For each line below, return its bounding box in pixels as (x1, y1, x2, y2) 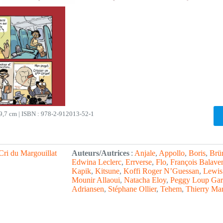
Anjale (134, 148, 155, 157)
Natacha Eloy (124, 175, 166, 184)
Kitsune (95, 166, 119, 175)
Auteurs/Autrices (72, 148, 129, 157)
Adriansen (72, 184, 104, 193)
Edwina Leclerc (72, 157, 121, 166)
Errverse (125, 157, 152, 166)
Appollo (159, 148, 185, 157)
